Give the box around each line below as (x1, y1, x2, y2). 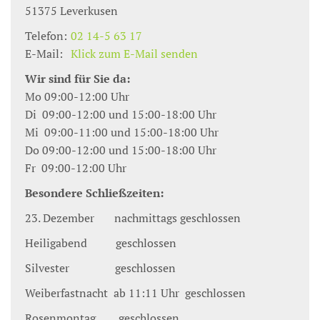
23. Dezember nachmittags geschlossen (25, 210, 241, 226)
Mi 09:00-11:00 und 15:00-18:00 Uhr (25, 124, 219, 140)
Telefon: (25, 28, 67, 44)
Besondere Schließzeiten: (25, 185, 164, 201)
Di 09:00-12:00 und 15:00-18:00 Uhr (25, 106, 219, 122)
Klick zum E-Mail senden (71, 46, 198, 61)
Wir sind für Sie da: (25, 71, 130, 86)
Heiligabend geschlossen (25, 235, 176, 251)
